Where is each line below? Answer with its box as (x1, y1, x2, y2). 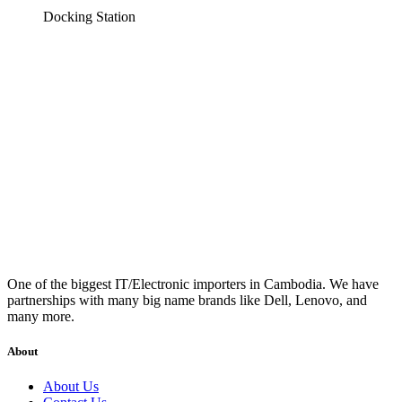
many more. (7, 309, 74, 324)
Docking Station (43, 9, 135, 24)
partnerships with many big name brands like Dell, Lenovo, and (7, 293, 367, 308)
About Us (43, 379, 99, 395)
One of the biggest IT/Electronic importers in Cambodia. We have (7, 276, 379, 292)
